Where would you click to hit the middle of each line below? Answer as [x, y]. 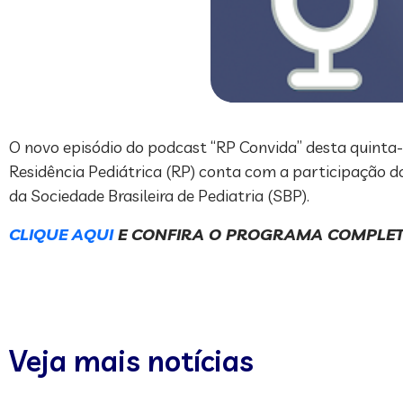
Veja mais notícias [131, 360]
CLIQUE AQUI [61, 234]
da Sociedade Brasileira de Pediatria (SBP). [159, 195]
